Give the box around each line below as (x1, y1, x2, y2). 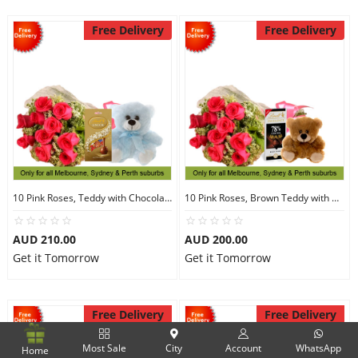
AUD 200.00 (185, 232, 248, 247)
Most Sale (82, 341, 126, 355)
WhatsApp (295, 341, 341, 355)
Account (225, 341, 261, 355)
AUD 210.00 (12, 232, 76, 247)
